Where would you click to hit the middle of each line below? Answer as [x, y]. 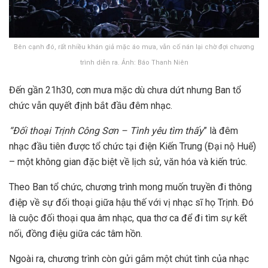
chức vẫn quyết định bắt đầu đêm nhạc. [91, 106]
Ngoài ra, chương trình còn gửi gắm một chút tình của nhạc [129, 259]
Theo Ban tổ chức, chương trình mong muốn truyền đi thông [130, 187]
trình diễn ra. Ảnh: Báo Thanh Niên [134, 63]
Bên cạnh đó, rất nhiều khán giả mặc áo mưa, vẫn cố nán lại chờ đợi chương [134, 47]
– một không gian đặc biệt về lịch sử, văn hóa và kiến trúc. [128, 162]
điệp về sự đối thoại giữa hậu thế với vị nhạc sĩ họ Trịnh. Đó [131, 202]
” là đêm [221, 131]
